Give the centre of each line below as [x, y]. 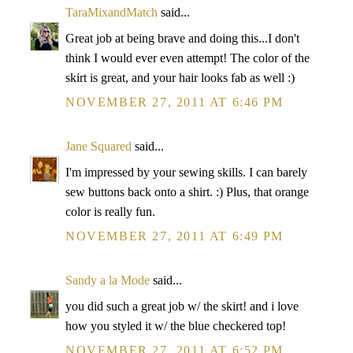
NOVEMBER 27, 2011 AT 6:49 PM [175, 236]
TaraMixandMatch [111, 12]
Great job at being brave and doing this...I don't [182, 38]
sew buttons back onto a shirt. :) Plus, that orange [187, 192]
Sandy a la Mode [108, 280]
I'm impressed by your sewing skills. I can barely [186, 172]
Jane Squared [98, 146]
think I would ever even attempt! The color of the [188, 58]
